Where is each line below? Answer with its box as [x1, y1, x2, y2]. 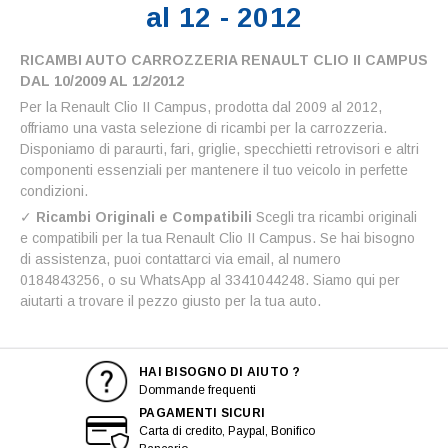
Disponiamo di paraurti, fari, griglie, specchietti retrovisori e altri [20, 140, 419, 157]
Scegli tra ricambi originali [252, 208, 417, 225]
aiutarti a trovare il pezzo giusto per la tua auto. [20, 292, 321, 309]
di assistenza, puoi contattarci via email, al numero [20, 250, 341, 267]
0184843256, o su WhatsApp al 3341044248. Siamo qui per [20, 271, 400, 288]
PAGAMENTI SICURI [139, 405, 265, 420]
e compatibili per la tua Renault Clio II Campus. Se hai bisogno [20, 229, 415, 246]
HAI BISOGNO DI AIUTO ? [139, 365, 301, 380]
